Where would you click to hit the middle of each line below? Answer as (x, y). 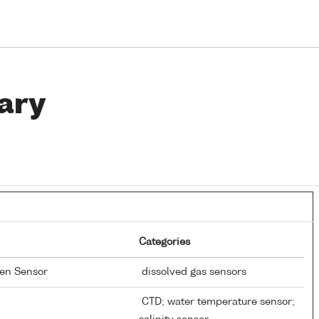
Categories (164, 242)
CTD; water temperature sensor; (217, 302)
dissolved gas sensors (193, 272)
